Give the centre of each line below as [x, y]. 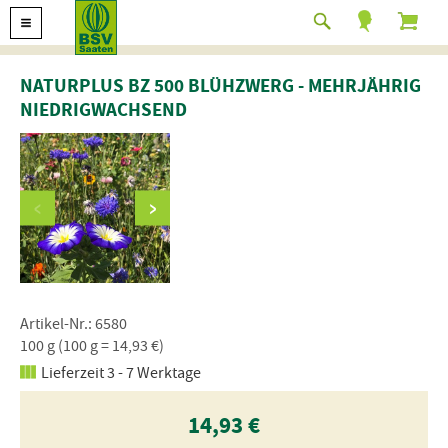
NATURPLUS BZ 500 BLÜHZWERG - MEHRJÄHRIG [220, 86]
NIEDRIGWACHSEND [103, 110]
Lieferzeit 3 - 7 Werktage [121, 373]
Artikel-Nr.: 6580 [73, 324]
